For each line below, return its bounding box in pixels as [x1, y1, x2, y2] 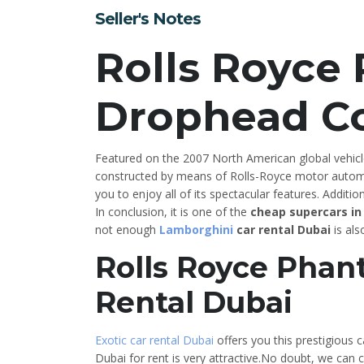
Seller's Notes [95, 9, 201, 29]
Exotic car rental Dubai [95, 332, 214, 349]
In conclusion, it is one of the [95, 204, 250, 220]
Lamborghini [159, 222, 233, 238]
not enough [95, 222, 159, 238]
